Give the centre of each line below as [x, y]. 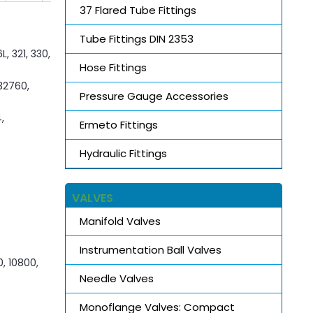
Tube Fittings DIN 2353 [136, 38]
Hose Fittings [113, 67]
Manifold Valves [120, 221]
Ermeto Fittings [118, 124]
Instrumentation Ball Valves [150, 249]
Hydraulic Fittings [123, 153]
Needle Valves [116, 278]
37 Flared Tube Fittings [138, 10]
